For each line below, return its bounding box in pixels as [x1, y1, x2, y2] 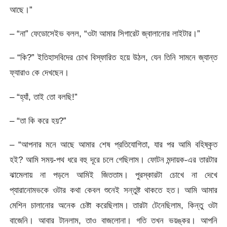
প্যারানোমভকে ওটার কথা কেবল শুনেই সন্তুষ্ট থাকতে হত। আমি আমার [10, 185, 217, 196]
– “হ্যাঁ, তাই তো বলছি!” [10, 91, 78, 102]
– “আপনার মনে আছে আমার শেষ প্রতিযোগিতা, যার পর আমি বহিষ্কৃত [10, 139, 217, 150]
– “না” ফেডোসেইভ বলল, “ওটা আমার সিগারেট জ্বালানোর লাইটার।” [10, 28, 201, 39]
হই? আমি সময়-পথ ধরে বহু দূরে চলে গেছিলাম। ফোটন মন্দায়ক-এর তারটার [10, 155, 217, 165]
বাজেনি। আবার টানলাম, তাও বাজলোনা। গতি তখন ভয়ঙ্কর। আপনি [10, 215, 217, 226]
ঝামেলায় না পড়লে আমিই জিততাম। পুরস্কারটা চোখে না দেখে [10, 170, 217, 180]
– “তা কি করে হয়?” [10, 115, 67, 126]
